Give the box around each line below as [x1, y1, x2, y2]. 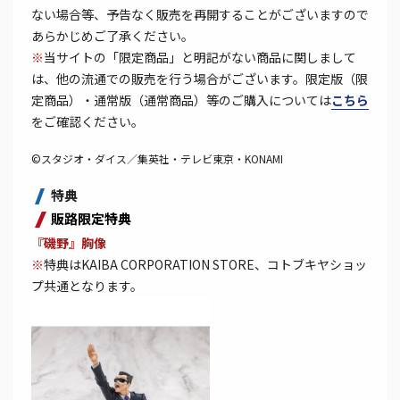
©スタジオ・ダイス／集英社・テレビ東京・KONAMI [31, 151, 283, 167]
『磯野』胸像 [31, 234, 106, 253]
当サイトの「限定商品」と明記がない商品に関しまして [44, 48, 356, 67]
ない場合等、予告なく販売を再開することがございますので [31, 5, 369, 24]
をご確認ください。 [31, 112, 144, 131]
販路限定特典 [51, 209, 131, 229]
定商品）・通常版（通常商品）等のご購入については [31, 91, 331, 110]
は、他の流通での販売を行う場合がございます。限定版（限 [31, 70, 368, 88]
